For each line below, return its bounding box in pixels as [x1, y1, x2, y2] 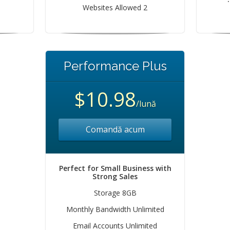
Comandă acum [85, 124, 145, 135]
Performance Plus [63, 59, 167, 73]
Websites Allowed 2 [83, 3, 147, 12]
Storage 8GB [93, 188, 137, 198]
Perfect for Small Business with [59, 163, 171, 173]
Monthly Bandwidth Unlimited [66, 204, 164, 214]
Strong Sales [92, 171, 138, 181]
